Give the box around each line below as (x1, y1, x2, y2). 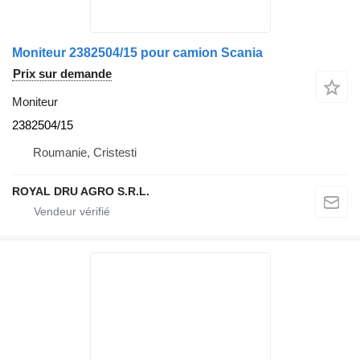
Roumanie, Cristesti (33, 145, 137, 159)
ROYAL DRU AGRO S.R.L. (12, 184, 149, 198)
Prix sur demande (13, 66, 112, 80)
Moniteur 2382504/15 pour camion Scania (12, 45, 263, 59)
